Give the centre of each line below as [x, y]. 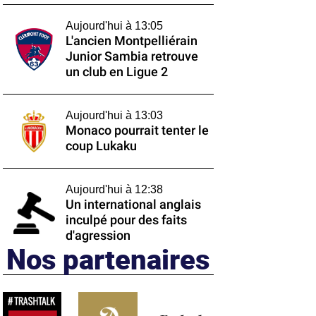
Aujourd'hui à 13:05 [114, 26]
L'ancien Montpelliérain [131, 41]
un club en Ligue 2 [116, 72]
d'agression [98, 236]
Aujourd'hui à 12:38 [114, 189]
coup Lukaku [101, 146]
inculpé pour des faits [126, 220]
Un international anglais [133, 205]
